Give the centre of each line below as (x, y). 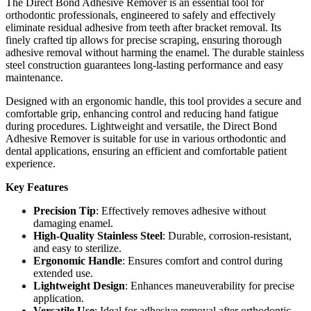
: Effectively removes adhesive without (181, 210)
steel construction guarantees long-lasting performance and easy (144, 65)
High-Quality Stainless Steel (98, 235)
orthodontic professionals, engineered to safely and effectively (141, 15)
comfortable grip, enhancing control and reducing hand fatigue (142, 113)
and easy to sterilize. (77, 248)
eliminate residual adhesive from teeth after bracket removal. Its (143, 27)
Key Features (37, 187)
